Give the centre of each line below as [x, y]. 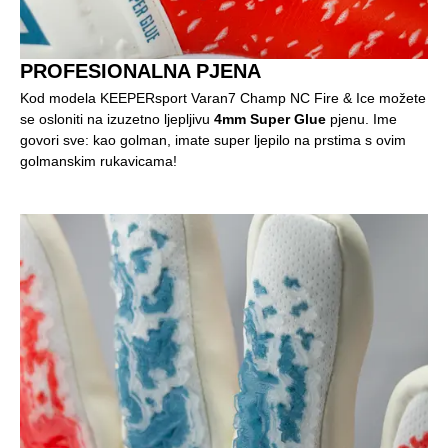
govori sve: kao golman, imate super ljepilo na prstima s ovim [213, 140]
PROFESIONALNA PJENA [140, 71]
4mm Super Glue [270, 119]
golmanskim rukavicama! [98, 161]
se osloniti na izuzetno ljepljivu [117, 119]
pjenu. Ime [361, 119]
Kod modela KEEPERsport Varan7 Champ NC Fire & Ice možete [223, 98]
